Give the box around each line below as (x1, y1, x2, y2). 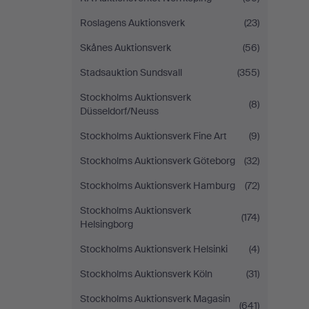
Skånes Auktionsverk (80, 41, 171, 54)
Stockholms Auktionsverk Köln (80, 268, 212, 280)
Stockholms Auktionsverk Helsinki (80, 243, 228, 255)
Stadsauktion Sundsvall (80, 66, 182, 79)
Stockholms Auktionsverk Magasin (80, 292, 230, 305)
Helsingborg (80, 218, 133, 230)
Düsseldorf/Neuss (80, 105, 159, 117)
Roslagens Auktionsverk (80, 17, 185, 29)
